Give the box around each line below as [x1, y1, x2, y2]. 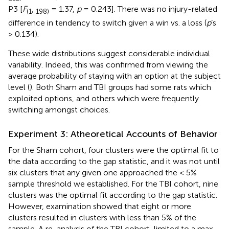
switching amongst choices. [8, 104, 110, 114]
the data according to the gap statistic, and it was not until [8, 156, 220, 166]
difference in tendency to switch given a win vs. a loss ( [8, 17, 207, 28]
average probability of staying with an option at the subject [8, 71, 221, 81]
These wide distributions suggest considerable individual [8, 48, 210, 58]
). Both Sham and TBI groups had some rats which [30, 82, 211, 92]
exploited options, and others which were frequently [8, 93, 199, 103]
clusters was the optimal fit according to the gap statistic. [8, 190, 217, 200]
